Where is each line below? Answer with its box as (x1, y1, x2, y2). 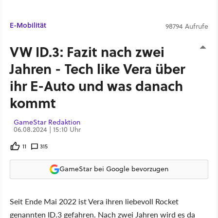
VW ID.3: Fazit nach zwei (10, 41, 164, 61)
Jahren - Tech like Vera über (10, 58, 185, 78)
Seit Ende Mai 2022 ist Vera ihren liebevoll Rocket (10, 195, 179, 207)
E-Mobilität (10, 19, 46, 30)
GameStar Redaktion (14, 117, 80, 127)
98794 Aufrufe (165, 21, 208, 31)
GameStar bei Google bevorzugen (59, 164, 168, 174)
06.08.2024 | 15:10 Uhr (14, 124, 81, 134)
